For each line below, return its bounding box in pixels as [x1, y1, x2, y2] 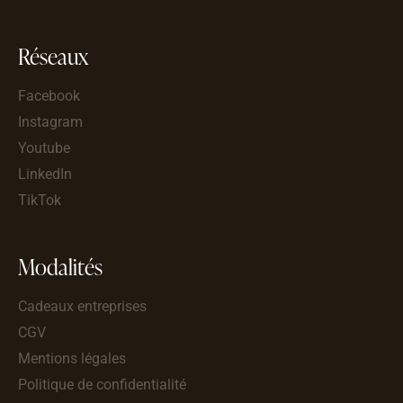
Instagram [18, 112, 83, 130]
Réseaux [18, 40, 88, 71]
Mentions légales [18, 349, 126, 367]
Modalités [18, 251, 103, 282]
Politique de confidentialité [18, 375, 186, 393]
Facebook [18, 86, 80, 104]
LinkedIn [18, 165, 72, 183]
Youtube [18, 139, 70, 157]
